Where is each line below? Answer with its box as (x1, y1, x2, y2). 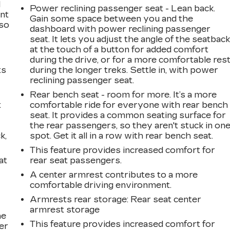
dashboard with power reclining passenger (30, 24, 211, 34)
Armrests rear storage (30, 194, 127, 204)
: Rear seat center (127, 194, 202, 204)
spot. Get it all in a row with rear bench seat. (30, 130, 214, 141)
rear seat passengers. (30, 155, 122, 165)
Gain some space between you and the (30, 13, 194, 24)
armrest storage (30, 204, 100, 215)
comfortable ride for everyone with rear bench (30, 100, 228, 110)
